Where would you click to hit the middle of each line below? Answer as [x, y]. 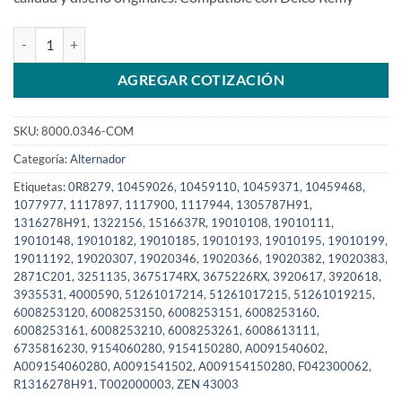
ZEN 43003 [208, 384]
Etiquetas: [41, 186]
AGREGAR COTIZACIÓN [201, 79]
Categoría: [42, 158]
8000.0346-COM [87, 131]
